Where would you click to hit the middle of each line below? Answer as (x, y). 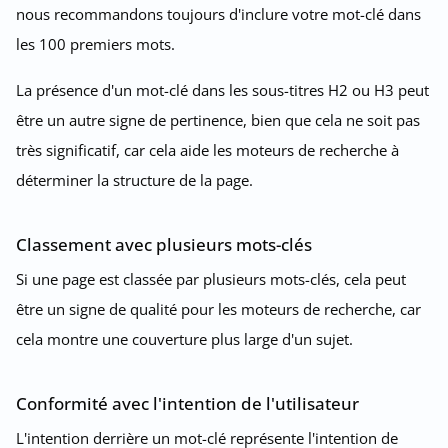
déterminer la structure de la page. (134, 179)
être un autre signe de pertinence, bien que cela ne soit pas (218, 119)
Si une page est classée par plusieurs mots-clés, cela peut (211, 278)
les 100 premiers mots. (95, 43)
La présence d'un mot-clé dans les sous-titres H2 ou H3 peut (222, 89)
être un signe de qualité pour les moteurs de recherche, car (218, 308)
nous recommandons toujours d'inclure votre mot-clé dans (218, 13)
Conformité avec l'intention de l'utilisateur (187, 403)
